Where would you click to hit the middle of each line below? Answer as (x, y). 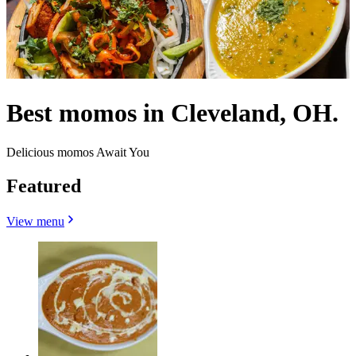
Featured (44, 186)
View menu (35, 221)
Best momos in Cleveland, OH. (172, 113)
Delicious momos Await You (78, 152)
